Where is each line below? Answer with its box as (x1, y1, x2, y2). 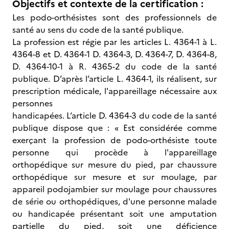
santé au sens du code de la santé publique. (12, 24, 184, 36)
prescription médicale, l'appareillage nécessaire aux (12, 85, 217, 97)
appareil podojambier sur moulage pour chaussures (12, 183, 217, 195)
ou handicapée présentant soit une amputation (12, 208, 217, 220)
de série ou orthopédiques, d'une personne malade (12, 195, 217, 208)
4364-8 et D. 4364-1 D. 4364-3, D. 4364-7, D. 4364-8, (12, 48, 217, 60)
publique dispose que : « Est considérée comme (12, 122, 217, 134)
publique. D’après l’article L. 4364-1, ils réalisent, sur (12, 73, 217, 85)
